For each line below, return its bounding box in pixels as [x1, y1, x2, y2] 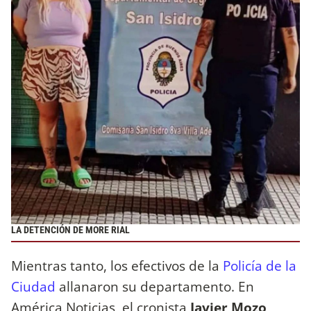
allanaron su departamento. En [56, 276, 254, 296]
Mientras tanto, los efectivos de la [11, 255, 223, 275]
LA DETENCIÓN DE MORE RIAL [11, 224, 130, 237]
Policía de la [223, 255, 296, 275]
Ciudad [11, 276, 56, 296]
